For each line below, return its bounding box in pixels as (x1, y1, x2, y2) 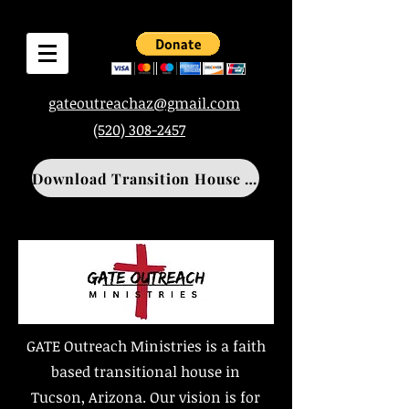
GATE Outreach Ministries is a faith (26, 336, 266, 356)
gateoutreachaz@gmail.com (48, 93, 240, 113)
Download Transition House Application (244, 168, 257, 188)
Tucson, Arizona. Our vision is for (31, 387, 260, 407)
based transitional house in (51, 362, 240, 382)
